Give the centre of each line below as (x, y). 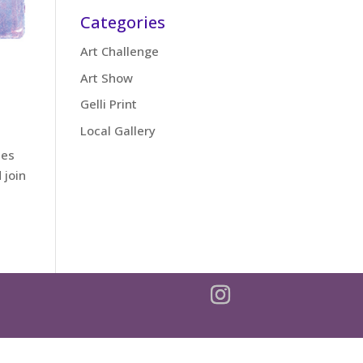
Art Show (106, 77)
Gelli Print (108, 104)
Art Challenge (119, 51)
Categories (122, 22)
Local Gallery (117, 130)
